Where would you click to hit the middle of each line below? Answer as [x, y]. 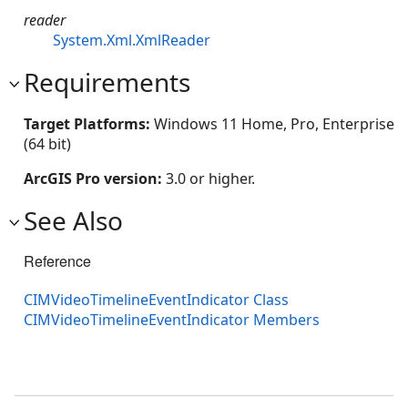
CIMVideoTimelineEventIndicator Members [172, 319]
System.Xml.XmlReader [132, 40]
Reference [57, 260]
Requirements [107, 82]
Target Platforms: [89, 123]
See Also [73, 220]
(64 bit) [47, 143]
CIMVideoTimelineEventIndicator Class [156, 299]
